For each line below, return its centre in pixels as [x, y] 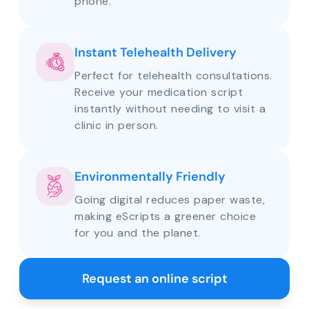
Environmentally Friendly [150, 177]
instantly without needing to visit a [170, 109]
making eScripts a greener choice [165, 217]
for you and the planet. [138, 233]
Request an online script [154, 279]
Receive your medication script [159, 92]
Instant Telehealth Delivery [156, 53]
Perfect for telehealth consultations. [173, 76]
